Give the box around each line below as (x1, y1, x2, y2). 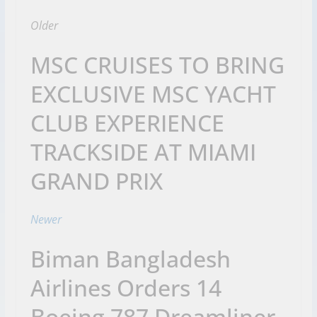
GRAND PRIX (30, 165, 163, 196)
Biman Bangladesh (30, 243, 231, 274)
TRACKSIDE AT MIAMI (30, 136, 256, 167)
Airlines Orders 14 (30, 272, 221, 303)
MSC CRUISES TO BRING (30, 49, 284, 80)
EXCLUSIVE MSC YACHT (30, 78, 276, 109)
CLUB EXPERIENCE (30, 107, 224, 138)
